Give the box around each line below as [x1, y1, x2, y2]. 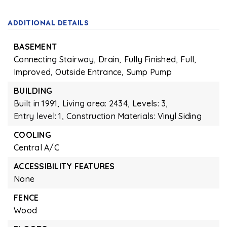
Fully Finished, [124, 54, 178, 64]
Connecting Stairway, [14, 54, 96, 64]
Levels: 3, [132, 98, 168, 108]
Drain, [98, 54, 122, 64]
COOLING [14, 130, 51, 140]
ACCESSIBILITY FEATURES [14, 161, 115, 171]
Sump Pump [126, 67, 172, 77]
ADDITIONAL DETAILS [8, 18, 89, 28]
